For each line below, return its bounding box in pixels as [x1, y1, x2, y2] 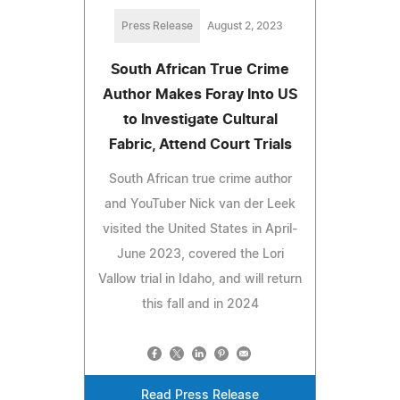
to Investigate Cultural [122, 112, 278, 128]
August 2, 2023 [206, 21, 283, 32]
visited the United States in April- [103, 223, 297, 237]
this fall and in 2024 [141, 298, 259, 312]
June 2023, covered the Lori [116, 248, 284, 262]
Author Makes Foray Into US [103, 87, 297, 103]
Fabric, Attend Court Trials [108, 137, 292, 153]
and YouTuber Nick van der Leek [104, 198, 296, 212]
